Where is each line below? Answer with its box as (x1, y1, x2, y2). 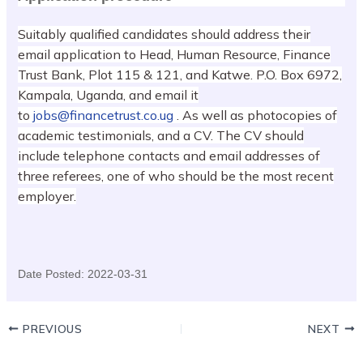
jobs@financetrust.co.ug (33, 107, 174, 124)
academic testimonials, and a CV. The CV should (18, 127, 305, 144)
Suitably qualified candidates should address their (18, 26, 311, 43)
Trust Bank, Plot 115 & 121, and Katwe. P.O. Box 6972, (18, 66, 343, 83)
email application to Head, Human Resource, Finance (18, 46, 331, 63)
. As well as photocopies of (173, 107, 338, 124)
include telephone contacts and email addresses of (18, 147, 321, 164)
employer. (18, 188, 77, 205)
